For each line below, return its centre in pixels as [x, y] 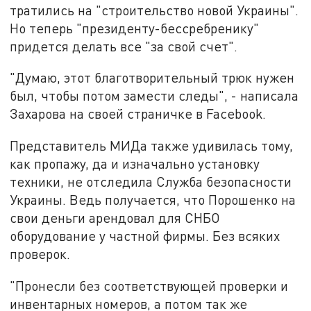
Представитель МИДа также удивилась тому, [152, 146]
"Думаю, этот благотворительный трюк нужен [152, 78]
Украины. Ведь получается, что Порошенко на [153, 200]
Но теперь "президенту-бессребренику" [135, 28]
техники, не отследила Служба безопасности [151, 182]
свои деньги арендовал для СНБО [115, 218]
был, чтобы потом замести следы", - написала [154, 96]
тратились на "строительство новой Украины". [154, 10]
